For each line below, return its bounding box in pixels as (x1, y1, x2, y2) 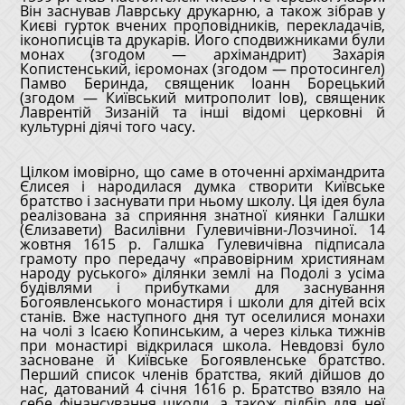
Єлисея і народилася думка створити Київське (19, 176, 386, 196)
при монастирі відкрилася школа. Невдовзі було (19, 335, 386, 355)
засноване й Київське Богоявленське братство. (19, 350, 386, 370)
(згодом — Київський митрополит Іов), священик (19, 88, 386, 108)
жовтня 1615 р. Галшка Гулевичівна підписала (19, 234, 386, 254)
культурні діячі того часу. (19, 117, 195, 137)
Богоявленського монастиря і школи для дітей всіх (19, 292, 386, 312)
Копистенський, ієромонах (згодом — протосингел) (19, 59, 386, 79)
